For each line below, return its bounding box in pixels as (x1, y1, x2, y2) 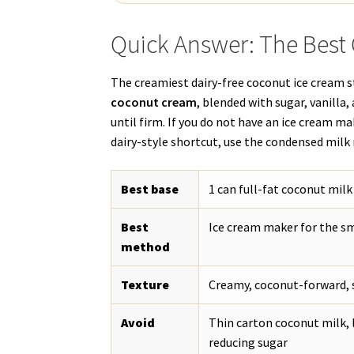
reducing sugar (209, 333, 288, 350)
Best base (121, 180, 179, 197)
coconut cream (111, 94, 198, 111)
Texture (121, 276, 170, 292)
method (121, 238, 171, 254)
